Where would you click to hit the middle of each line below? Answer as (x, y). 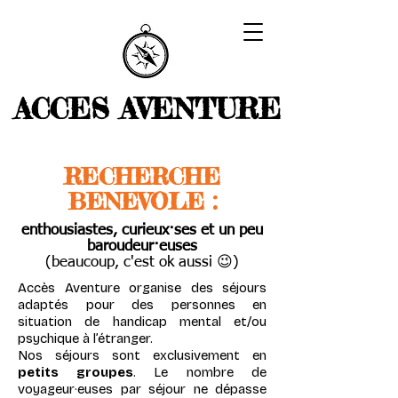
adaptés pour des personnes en (142, 305)
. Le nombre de (199, 372)
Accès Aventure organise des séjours (142, 288)
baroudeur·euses (142, 247)
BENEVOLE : (142, 201)
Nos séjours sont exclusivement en (142, 355)
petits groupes (76, 372)
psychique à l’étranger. (85, 338)
